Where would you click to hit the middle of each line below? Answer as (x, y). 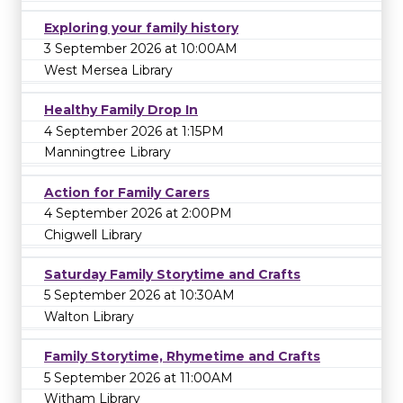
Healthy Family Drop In (121, 110)
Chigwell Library (93, 234)
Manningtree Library (107, 152)
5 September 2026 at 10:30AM (139, 296)
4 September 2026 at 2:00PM (138, 214)
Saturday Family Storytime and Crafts (172, 274)
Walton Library (89, 317)
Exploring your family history (141, 27)
